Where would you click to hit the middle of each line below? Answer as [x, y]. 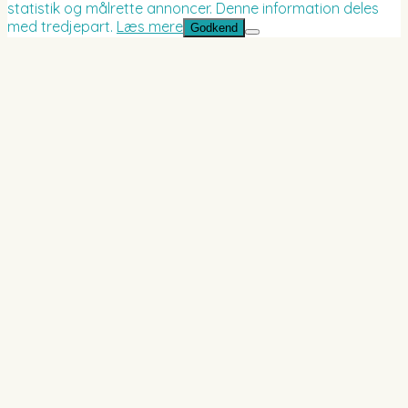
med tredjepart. [62, 27]
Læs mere [150, 27]
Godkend [214, 28]
